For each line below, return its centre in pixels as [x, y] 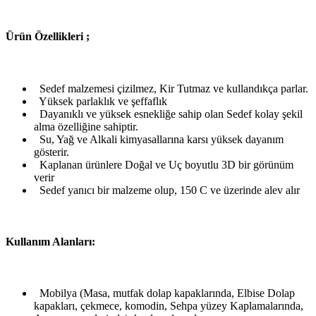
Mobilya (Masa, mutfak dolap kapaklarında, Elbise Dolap [164, 293]
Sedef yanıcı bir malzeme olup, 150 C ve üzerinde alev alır [167, 190]
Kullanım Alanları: [50, 242]
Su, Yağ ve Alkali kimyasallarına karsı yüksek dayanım [159, 139]
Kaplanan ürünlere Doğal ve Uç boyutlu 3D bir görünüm [164, 164]
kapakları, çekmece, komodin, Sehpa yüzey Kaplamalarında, [169, 306]
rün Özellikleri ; [52, 37]
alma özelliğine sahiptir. [86, 126]
